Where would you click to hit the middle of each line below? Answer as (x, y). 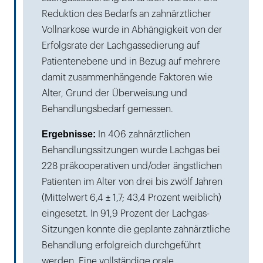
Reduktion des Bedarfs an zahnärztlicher (127, 14)
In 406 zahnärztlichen (143, 134)
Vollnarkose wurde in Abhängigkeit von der (132, 30)
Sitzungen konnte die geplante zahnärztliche (136, 229)
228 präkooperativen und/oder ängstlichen (132, 166)
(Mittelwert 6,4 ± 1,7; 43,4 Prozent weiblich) (131, 198)
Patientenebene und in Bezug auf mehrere (131, 61)
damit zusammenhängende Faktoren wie (127, 77)
